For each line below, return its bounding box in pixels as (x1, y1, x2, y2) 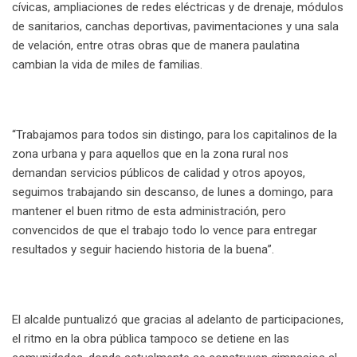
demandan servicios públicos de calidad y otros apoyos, (12, 165, 305, 180)
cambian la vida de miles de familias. (12, 57, 202, 72)
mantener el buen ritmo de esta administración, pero (12, 203, 286, 218)
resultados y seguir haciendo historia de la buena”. (12, 241, 274, 257)
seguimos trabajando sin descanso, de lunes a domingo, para (12, 184, 333, 199)
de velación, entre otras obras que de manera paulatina (12, 37, 300, 53)
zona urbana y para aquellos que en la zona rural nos (12, 146, 288, 161)
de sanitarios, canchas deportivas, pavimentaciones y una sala (12, 18, 339, 33)
